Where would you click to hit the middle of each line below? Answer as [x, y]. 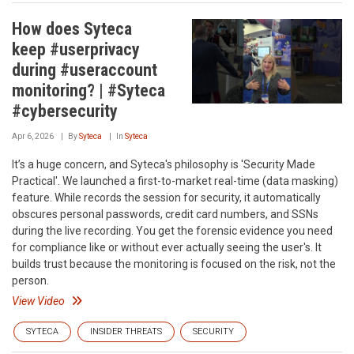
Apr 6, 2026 [33, 136]
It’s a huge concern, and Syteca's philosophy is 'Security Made [164, 164]
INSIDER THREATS [126, 331]
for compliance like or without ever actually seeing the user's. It [167, 247]
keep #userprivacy [76, 49]
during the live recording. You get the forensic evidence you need [172, 231]
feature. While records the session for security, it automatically [166, 198]
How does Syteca [72, 29]
